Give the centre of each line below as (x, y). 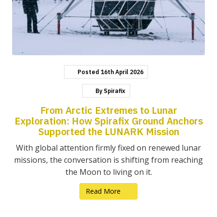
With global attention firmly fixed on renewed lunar (108, 148)
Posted (88, 72)
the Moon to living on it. (108, 172)
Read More (104, 191)
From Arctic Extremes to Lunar (108, 110)
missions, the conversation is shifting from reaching (108, 160)
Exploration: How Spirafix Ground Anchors (108, 121)
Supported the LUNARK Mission (108, 132)
